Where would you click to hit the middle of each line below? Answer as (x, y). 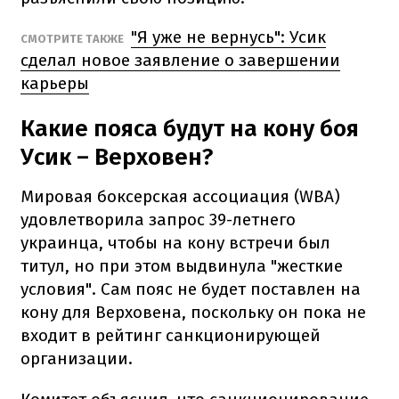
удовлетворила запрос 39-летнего (158, 219)
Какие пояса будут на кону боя (190, 128)
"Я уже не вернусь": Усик (228, 37)
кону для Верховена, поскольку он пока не (193, 312)
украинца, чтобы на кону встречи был (175, 242)
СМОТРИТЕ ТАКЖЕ (73, 38)
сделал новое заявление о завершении (180, 60)
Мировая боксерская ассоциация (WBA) (180, 196)
